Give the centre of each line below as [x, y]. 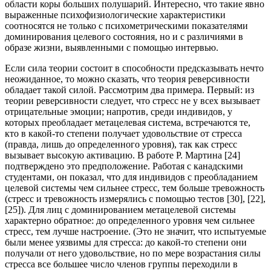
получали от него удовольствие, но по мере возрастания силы [133, 253]
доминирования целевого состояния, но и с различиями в [124, 37]
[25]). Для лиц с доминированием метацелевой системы [120, 210]
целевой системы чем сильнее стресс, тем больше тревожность [135, 188]
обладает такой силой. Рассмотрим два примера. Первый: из [129, 90]
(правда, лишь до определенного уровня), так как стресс [121, 145]
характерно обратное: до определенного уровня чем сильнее [130, 221]
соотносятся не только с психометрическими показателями [126, 26]
